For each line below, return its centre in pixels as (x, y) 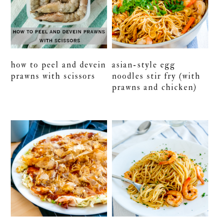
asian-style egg (144, 65)
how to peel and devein (59, 65)
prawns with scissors (53, 76)
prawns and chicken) (155, 88)
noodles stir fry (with (156, 76)
